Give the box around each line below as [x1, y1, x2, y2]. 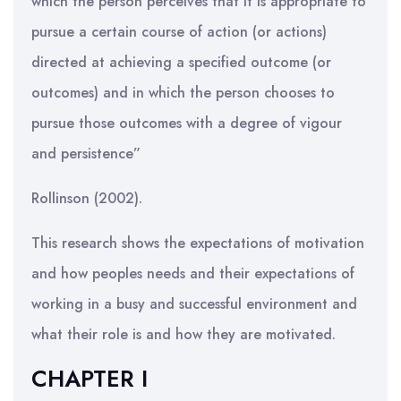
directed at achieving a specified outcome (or [31, 52, 331, 73]
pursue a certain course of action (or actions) [31, 21, 327, 42]
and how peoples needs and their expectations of [31, 263, 354, 284]
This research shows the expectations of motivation [31, 233, 364, 253]
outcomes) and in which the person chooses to [31, 82, 335, 103]
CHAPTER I [31, 363, 148, 395]
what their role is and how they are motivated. [31, 324, 336, 345]
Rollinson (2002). [31, 188, 142, 209]
